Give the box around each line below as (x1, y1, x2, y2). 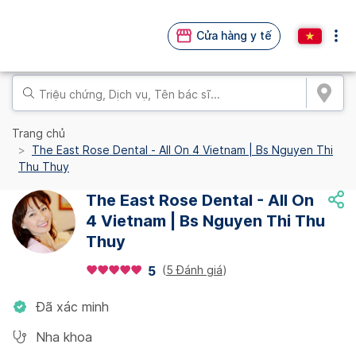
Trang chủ (12, 127, 65, 140)
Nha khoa (36, 330, 92, 345)
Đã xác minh (36, 300, 109, 315)
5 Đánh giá (166, 263, 222, 277)
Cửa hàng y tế (196, 29, 272, 42)
